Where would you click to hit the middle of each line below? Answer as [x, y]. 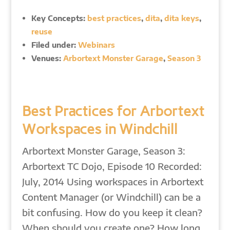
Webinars [96, 45]
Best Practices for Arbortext [113, 111]
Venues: [47, 58]
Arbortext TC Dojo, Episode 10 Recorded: [112, 166]
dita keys [181, 18]
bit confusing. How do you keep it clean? [112, 212]
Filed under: [54, 45]
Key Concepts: [59, 18]
